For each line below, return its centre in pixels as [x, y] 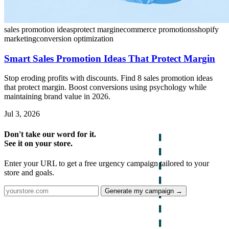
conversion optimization [75, 38]
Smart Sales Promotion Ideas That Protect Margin [110, 58]
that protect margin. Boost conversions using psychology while [105, 87]
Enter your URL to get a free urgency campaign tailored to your [107, 163]
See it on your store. [38, 143]
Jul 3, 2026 [22, 114]
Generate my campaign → [144, 191]
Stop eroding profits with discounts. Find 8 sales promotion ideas [108, 78]
